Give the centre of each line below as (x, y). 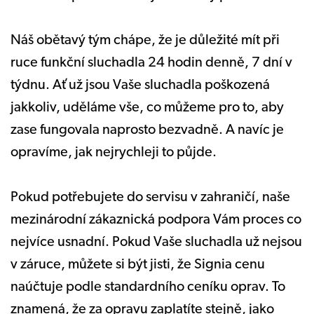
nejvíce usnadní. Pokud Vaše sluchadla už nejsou (156, 242)
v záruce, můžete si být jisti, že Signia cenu (138, 265)
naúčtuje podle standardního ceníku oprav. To (148, 287)
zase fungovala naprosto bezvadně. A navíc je (147, 130)
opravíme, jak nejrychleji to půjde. (115, 152)
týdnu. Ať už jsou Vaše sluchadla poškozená (140, 85)
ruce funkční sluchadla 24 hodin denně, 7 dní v (151, 63)
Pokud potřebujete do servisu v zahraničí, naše (150, 197)
